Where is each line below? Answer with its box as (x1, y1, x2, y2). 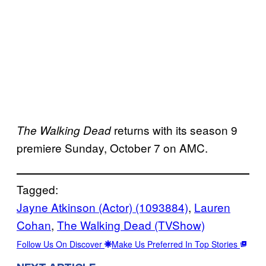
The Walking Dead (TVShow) (57, 216, 205, 233)
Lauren (194, 198, 230, 215)
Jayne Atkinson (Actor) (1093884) (17, 198, 188, 215)
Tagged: (17, 180, 58, 197)
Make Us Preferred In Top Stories (112, 237, 240, 250)
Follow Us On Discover (17, 237, 104, 250)
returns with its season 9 (111, 121, 237, 138)
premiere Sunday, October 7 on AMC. (17, 139, 208, 156)
